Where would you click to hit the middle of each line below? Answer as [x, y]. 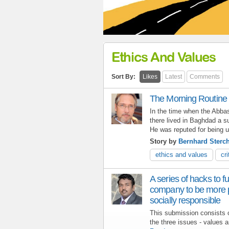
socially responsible [185, 200]
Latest [174, 76]
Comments [205, 76]
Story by [164, 141]
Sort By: [123, 76]
